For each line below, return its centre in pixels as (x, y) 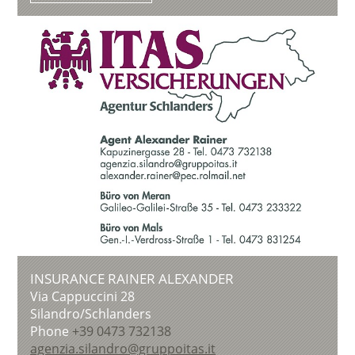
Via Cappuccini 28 (83, 296)
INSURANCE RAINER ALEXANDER (132, 278)
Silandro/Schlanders (91, 313)
